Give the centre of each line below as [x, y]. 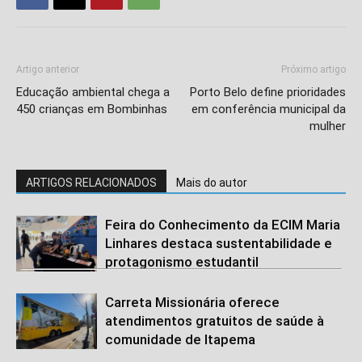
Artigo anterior [48, 69]
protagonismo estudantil [182, 261]
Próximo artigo [314, 69]
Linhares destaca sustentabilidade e [219, 243]
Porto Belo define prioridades [268, 92]
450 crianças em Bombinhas [92, 109]
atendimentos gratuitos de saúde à [215, 320]
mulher [328, 126]
